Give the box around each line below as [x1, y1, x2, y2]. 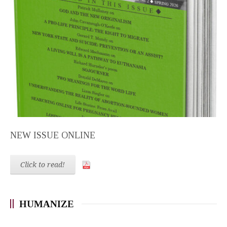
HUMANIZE [19, 199, 74, 210]
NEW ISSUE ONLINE [10, 130, 95, 141]
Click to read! [20, 161, 65, 169]
